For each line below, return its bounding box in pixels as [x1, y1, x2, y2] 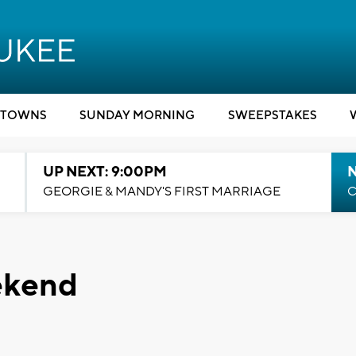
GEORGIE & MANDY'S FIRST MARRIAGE [42, 184, 281, 199]
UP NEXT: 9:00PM [42, 163, 167, 181]
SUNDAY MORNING [79, 108, 195, 123]
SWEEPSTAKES [227, 108, 317, 123]
